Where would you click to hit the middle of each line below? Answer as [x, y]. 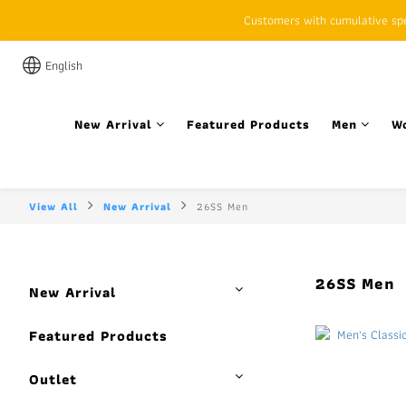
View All [53, 206]
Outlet [53, 379]
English [64, 65]
